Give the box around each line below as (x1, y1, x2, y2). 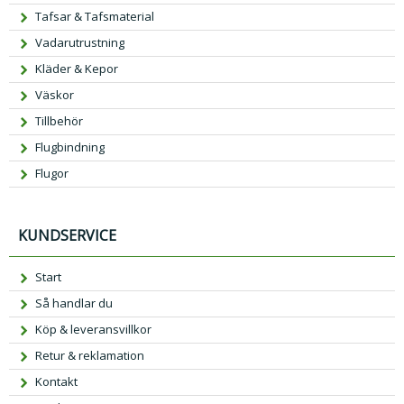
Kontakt (35, 373, 78, 390)
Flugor (35, 164, 69, 181)
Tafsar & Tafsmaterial (35, 7, 155, 24)
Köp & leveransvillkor (35, 321, 152, 338)
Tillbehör (35, 112, 84, 129)
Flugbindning (35, 138, 106, 155)
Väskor (35, 86, 75, 103)
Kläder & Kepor (35, 60, 119, 77)
